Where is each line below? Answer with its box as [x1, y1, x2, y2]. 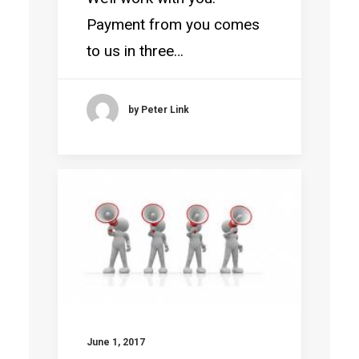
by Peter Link [128, 103, 189, 115]
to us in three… [87, 42, 184, 60]
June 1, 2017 [87, 336, 145, 348]
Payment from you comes [87, 15, 260, 34]
